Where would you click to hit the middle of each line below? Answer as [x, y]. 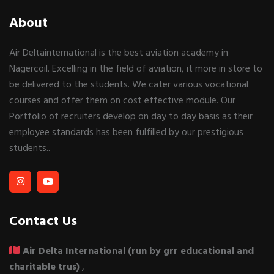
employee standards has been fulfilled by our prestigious [126, 132]
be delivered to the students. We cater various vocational [129, 84]
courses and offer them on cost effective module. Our [122, 100]
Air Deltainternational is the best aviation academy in [119, 52]
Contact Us [43, 220]
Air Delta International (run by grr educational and [138, 250]
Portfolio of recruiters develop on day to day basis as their [131, 116]
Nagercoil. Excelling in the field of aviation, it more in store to [136, 68]
